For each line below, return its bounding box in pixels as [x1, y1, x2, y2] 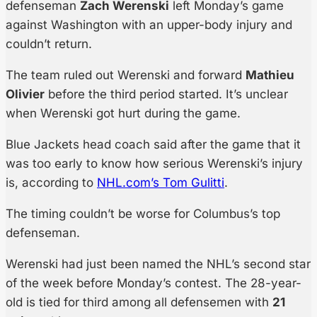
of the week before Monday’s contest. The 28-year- [6, 276, 301, 291]
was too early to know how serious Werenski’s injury [6, 156, 303, 171]
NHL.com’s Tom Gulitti [97, 175, 224, 190]
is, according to [6, 175, 97, 190]
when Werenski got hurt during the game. [6, 106, 241, 121]
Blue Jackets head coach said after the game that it [6, 137, 301, 152]
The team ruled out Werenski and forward [6, 68, 246, 83]
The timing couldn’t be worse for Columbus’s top [6, 207, 280, 221]
